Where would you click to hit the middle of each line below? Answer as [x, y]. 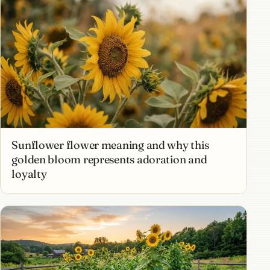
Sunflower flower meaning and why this [110, 145]
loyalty [29, 174]
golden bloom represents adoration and [109, 159]
